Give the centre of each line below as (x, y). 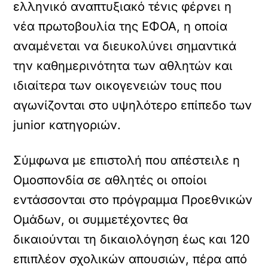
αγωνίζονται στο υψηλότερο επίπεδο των (133, 105)
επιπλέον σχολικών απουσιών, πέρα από (130, 259)
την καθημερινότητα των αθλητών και (123, 66)
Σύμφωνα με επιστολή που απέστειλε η (127, 160)
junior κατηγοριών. (67, 125)
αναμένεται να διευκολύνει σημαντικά (125, 46)
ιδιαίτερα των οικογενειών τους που (118, 86)
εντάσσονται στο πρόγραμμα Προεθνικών (133, 200)
